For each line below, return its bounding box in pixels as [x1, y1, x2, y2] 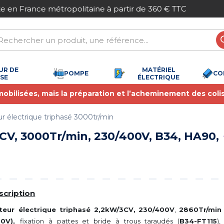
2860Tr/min [179, 205, 222, 213]
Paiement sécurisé [16, 4, 91, 13]
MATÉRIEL [141, 65, 175, 73]
